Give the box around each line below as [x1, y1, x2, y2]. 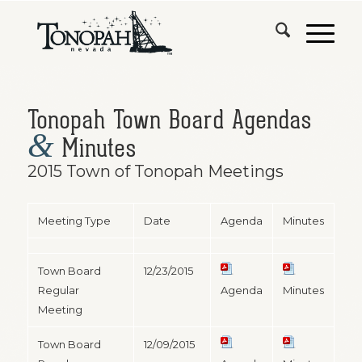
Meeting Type [37, 214, 111, 227]
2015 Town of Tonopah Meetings [27, 162, 284, 181]
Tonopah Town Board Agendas [27, 104, 312, 136]
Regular [37, 284, 79, 297]
